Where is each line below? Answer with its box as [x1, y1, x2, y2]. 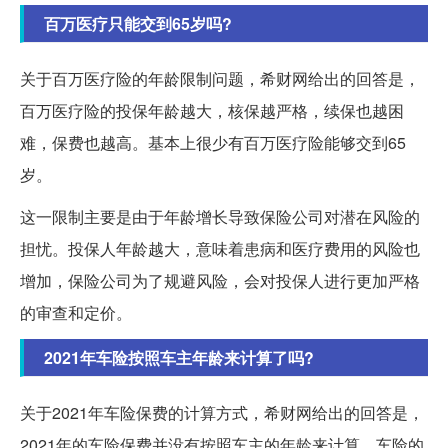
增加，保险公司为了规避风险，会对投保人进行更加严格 [20, 269, 420, 293]
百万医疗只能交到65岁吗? [44, 12, 232, 36]
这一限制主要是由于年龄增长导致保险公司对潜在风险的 [20, 205, 420, 229]
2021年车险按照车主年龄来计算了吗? [44, 346, 314, 370]
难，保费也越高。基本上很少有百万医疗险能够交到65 [20, 131, 406, 155]
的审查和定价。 [20, 301, 132, 325]
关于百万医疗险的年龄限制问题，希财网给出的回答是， [20, 67, 420, 91]
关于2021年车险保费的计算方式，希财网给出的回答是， [20, 401, 424, 425]
